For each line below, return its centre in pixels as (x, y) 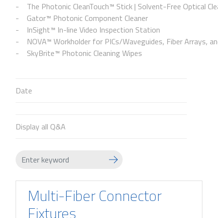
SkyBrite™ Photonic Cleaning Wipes (83, 53)
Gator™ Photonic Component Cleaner (86, 18)
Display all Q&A (41, 127)
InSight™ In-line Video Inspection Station (92, 30)
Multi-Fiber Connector (95, 196)
